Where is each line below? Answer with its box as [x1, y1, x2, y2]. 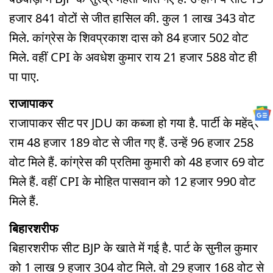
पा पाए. [9, 68, 39, 85]
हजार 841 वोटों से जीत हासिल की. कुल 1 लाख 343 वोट [9, 9, 255, 26]
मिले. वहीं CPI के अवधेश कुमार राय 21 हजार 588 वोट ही [9, 48, 257, 65]
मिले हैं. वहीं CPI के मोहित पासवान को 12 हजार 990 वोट [9, 173, 255, 190]
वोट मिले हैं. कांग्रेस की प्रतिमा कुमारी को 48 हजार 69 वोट [9, 154, 264, 171]
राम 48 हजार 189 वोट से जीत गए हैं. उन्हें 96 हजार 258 [9, 134, 253, 151]
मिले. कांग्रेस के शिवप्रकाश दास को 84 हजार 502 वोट [9, 29, 248, 46]
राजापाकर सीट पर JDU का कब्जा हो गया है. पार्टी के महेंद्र [9, 115, 259, 132]
